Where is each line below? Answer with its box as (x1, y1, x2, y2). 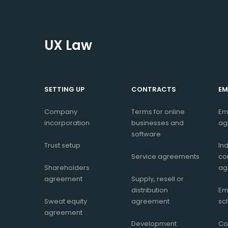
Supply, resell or (131, 174, 184, 184)
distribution (131, 185, 168, 195)
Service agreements (131, 152, 199, 162)
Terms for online (131, 107, 185, 117)
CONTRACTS (131, 84, 176, 95)
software (131, 129, 161, 139)
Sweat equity (44, 196, 87, 207)
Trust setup (44, 140, 80, 151)
